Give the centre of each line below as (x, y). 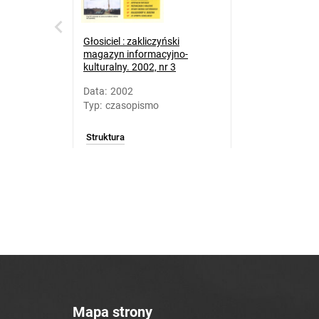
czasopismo (132, 105)
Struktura (105, 137)
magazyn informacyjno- (136, 54)
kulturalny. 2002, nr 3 (130, 67)
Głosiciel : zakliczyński (131, 41)
